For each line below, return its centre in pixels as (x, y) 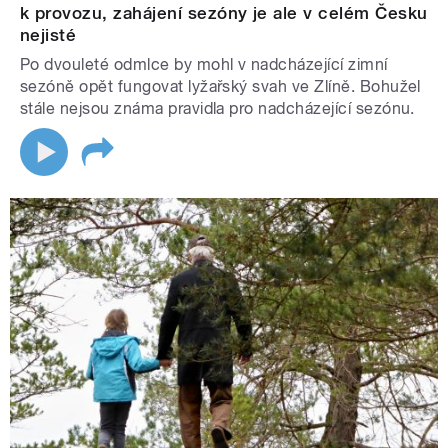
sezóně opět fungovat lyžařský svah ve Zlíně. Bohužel (220, 87)
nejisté (48, 35)
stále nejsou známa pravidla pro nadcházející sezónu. (217, 109)
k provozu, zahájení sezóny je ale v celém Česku (224, 13)
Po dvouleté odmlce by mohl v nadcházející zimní (204, 65)
